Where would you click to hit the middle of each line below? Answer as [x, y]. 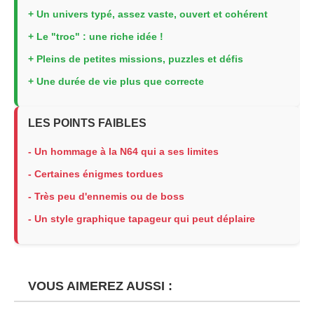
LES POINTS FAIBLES [87, 123]
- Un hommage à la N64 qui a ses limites [123, 151]
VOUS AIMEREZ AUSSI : [97, 286]
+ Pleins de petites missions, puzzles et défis [136, 59]
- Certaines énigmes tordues [96, 174]
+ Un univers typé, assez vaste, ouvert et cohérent [148, 14]
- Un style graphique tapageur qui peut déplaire [142, 219]
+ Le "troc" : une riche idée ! [96, 36]
